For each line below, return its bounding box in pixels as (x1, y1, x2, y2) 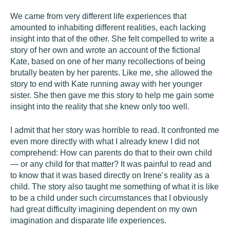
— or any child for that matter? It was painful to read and (10, 160, 212, 168)
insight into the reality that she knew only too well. (10, 102, 189, 111)
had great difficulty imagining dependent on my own (10, 205, 197, 214)
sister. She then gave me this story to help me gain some (10, 91, 214, 100)
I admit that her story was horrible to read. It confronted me (10, 126, 219, 135)
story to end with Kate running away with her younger (10, 80, 202, 88)
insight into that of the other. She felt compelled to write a (10, 34, 214, 43)
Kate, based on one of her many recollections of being (10, 57, 205, 66)
